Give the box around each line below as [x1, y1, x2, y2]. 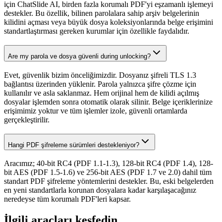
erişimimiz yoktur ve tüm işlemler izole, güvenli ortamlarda [4, 106, 187, 115]
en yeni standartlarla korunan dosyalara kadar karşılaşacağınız [4, 186, 196, 195]
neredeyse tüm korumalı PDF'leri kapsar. [4, 195, 131, 204]
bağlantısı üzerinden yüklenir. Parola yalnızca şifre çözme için [4, 79, 196, 88]
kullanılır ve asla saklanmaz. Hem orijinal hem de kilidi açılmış [4, 88, 199, 97]
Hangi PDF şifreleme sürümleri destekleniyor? [8, 141, 139, 149]
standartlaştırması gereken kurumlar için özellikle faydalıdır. [4, 27, 189, 36]
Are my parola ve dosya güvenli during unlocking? [8, 53, 151, 60]
